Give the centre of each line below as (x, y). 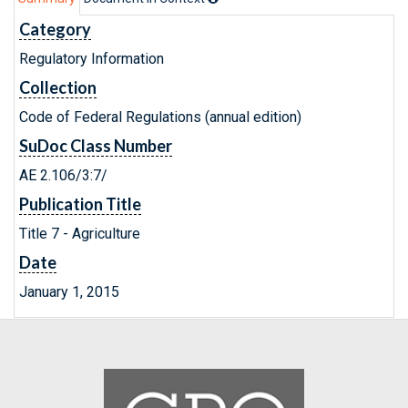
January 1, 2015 (69, 292)
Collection (58, 87)
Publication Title (80, 204)
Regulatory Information (92, 59)
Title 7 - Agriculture (80, 234)
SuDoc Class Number (96, 146)
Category (55, 29)
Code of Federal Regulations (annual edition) (160, 117)
